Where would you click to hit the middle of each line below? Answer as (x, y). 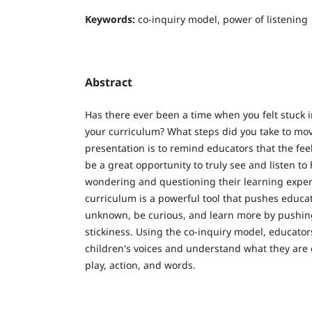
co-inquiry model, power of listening (223, 19)
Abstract (109, 83)
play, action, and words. (140, 265)
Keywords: (111, 19)
